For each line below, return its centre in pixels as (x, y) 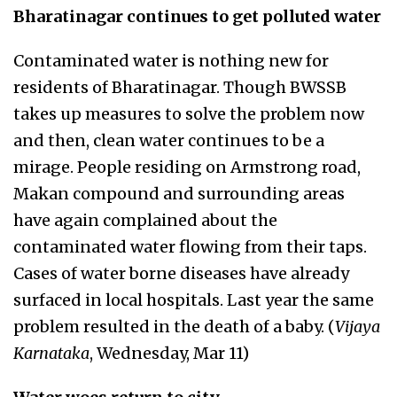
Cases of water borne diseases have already (181, 273)
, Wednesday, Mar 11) (169, 353)
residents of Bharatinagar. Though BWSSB (180, 87)
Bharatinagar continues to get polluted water (197, 16)
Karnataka (51, 353)
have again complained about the (145, 220)
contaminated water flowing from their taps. (190, 247)
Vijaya (358, 327)
